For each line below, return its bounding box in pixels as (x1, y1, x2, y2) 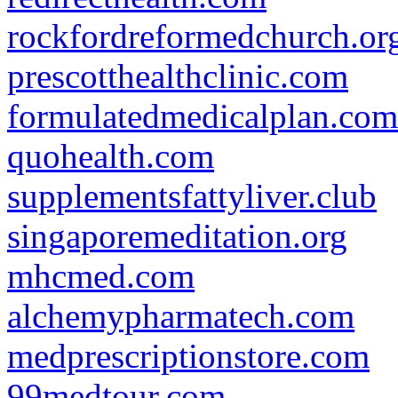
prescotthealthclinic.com (7, 57, 348, 95)
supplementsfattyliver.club (7, 177, 377, 215)
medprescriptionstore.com (7, 337, 370, 375)
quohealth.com (7, 137, 214, 175)
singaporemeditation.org (7, 217, 347, 255)
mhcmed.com (7, 257, 195, 295)
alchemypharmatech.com (7, 297, 354, 335)
